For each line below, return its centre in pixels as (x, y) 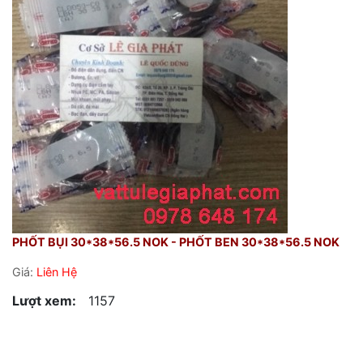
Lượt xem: (44, 300)
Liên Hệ (57, 271)
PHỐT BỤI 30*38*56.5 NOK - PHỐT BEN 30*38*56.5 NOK (176, 241)
